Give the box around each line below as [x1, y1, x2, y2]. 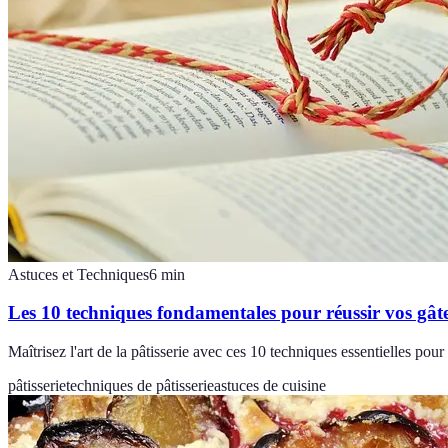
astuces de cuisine [214, 377, 326, 395]
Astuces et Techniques [8, 265, 149, 283]
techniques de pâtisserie [66, 377, 214, 395]
